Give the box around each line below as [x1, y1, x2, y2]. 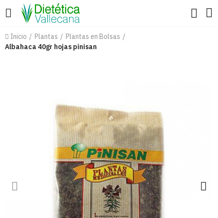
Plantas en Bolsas [66, 32, 120, 41]
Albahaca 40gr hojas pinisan [5, 42, 97, 51]
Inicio [10, 32, 27, 41]
